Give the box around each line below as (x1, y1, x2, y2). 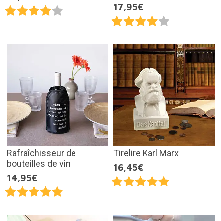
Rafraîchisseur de (6, 147, 76, 158)
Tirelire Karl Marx (113, 147, 179, 158)
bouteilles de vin (6, 158, 71, 169)
